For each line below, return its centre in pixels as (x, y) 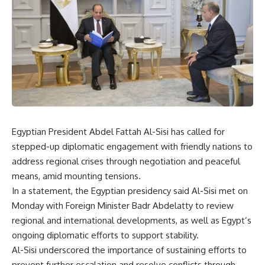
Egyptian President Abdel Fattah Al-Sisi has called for (118, 131)
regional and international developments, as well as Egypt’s (132, 220)
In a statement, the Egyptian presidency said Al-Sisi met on (130, 190)
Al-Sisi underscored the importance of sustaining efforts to (129, 250)
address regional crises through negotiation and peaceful (126, 161)
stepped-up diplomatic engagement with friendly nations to (132, 146)
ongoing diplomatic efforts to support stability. (105, 235)
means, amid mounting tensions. (76, 176)
